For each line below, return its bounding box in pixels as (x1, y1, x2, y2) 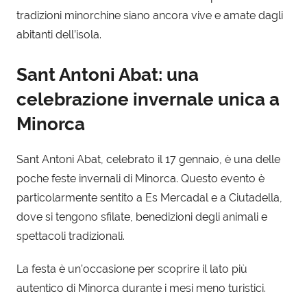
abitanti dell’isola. (16, 28, 101, 42)
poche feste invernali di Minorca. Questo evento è (16, 171, 265, 185)
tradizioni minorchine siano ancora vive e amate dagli (16, 9, 283, 23)
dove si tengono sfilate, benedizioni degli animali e (16, 210, 267, 223)
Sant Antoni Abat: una (16, 64, 199, 86)
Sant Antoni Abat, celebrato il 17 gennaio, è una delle (16, 152, 280, 166)
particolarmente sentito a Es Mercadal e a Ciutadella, (16, 191, 282, 204)
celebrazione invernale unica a (16, 89, 280, 110)
